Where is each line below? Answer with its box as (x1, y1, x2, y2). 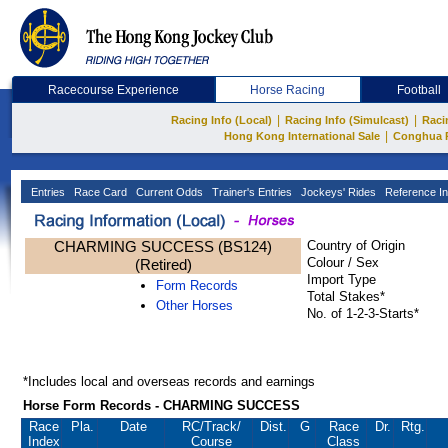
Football (397, 83, 442, 97)
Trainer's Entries (209, 186, 292, 198)
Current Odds (133, 186, 203, 198)
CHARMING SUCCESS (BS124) (54, 238, 272, 255)
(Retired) (134, 256, 192, 273)
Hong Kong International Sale (223, 130, 380, 142)
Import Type (307, 272, 376, 287)
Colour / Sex (307, 255, 379, 270)
